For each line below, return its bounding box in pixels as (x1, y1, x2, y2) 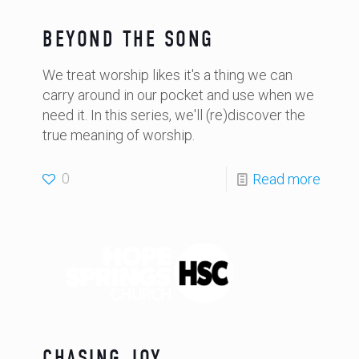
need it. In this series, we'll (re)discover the (42, 107, 305, 123)
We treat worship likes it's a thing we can (42, 67, 292, 83)
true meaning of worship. (42, 127, 195, 143)
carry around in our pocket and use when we (42, 87, 314, 103)
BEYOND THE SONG (42, 26, 214, 52)
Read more (252, 171, 321, 188)
